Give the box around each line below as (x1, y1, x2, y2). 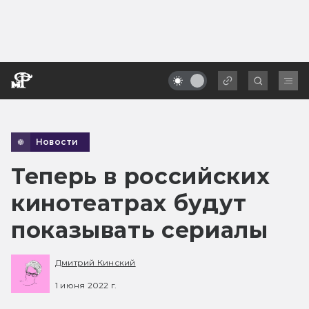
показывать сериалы (11, 216, 268, 243)
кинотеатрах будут (11, 189, 247, 217)
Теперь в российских (11, 162, 270, 190)
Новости (36, 136, 79, 147)
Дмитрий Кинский (55, 257, 136, 268)
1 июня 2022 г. (55, 279, 117, 290)
